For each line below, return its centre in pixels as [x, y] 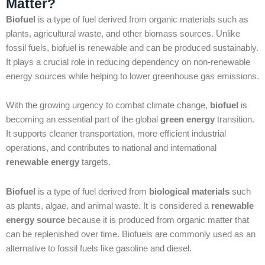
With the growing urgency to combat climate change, [108, 106]
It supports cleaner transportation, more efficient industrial [116, 134]
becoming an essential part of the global [83, 120]
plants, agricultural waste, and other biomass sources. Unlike [123, 33]
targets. [95, 162]
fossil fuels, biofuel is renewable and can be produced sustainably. [132, 48]
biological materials [189, 191]
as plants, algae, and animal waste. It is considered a [109, 206]
